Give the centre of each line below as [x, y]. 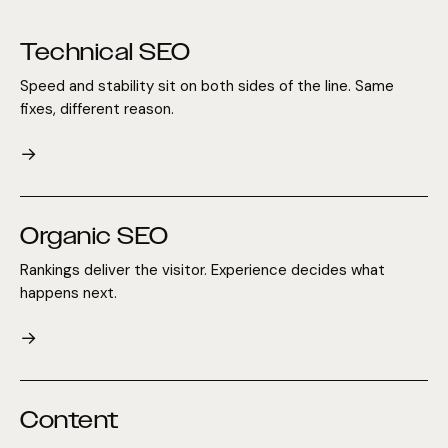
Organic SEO [94, 235]
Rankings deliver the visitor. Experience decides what [202, 269]
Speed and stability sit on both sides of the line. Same [207, 85]
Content [69, 419]
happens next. [68, 292]
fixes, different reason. [97, 108]
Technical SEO [105, 51]
